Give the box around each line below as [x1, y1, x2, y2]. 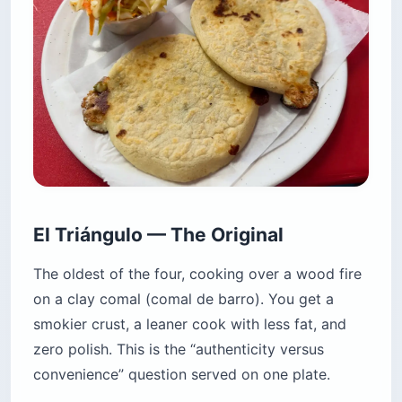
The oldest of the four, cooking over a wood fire [33, 265, 362, 284]
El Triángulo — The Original [33, 223, 284, 247]
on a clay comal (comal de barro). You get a [33, 290, 334, 309]
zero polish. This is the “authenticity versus [33, 340, 324, 359]
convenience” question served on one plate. [33, 365, 330, 384]
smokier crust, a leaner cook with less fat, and [33, 315, 346, 334]
